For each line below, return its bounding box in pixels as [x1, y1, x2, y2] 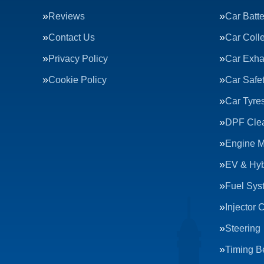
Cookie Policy [48, 75, 107, 85]
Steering [225, 223, 260, 233]
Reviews [48, 11, 85, 21]
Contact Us [48, 32, 95, 42]
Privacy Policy [48, 54, 108, 64]
